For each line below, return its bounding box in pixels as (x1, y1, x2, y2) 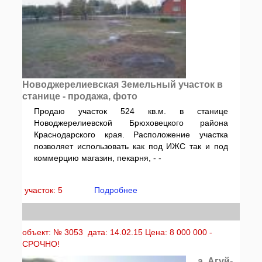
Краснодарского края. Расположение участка (34, 130, 228, 139)
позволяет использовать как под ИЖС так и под (34, 142, 228, 151)
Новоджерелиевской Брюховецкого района (34, 118, 228, 127)
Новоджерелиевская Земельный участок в (22, 80, 223, 89)
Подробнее (94, 185, 138, 195)
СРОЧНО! (22, 239, 60, 249)
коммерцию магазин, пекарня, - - (34, 153, 162, 163)
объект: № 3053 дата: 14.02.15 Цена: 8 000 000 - (22, 227, 213, 237)
